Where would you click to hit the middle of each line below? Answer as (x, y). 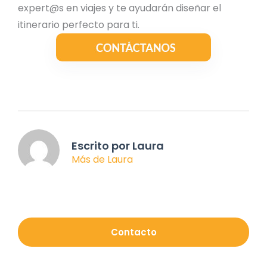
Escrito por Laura (118, 145)
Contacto (133, 232)
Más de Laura (102, 159)
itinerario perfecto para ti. (79, 24)
